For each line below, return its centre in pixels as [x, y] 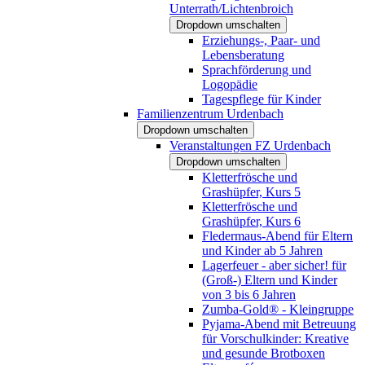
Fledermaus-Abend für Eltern [277, 235]
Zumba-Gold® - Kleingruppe [278, 309]
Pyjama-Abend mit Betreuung [279, 323]
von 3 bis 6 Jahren [249, 294]
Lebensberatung [243, 55]
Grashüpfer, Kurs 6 [251, 221]
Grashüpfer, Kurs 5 [251, 191]
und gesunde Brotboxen [264, 353]
